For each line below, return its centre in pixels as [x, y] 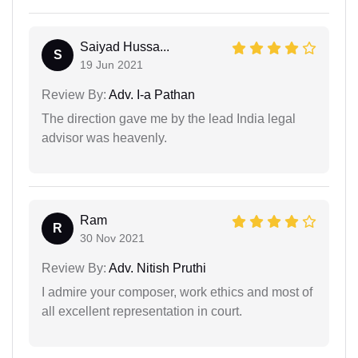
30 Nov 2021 [112, 238]
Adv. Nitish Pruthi [156, 268]
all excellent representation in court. [142, 311]
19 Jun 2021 [111, 64]
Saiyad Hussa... [125, 46]
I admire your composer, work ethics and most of [177, 292]
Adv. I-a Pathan [151, 94]
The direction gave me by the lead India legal [169, 118]
